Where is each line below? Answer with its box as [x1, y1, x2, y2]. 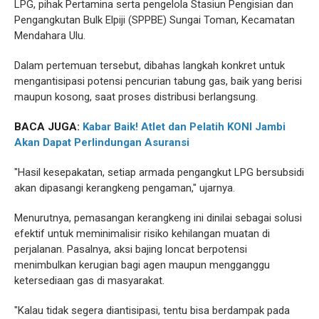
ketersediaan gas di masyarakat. [14, 274, 164, 287]
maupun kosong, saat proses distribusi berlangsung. [14, 90, 258, 103]
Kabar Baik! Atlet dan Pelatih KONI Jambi [83, 120, 286, 133]
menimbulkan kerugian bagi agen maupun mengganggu [14, 258, 270, 271]
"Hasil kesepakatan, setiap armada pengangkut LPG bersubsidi [14, 166, 304, 179]
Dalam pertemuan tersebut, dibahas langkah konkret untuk [14, 59, 285, 72]
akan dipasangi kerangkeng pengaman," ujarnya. [14, 182, 235, 194]
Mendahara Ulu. [14, 29, 85, 42]
